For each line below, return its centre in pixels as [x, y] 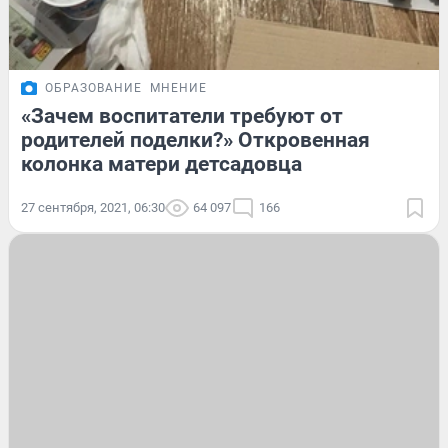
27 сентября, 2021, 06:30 [93, 208]
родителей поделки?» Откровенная [195, 140]
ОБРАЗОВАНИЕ [93, 88]
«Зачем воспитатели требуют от [182, 116]
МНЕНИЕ [178, 88]
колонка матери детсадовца [161, 164]
